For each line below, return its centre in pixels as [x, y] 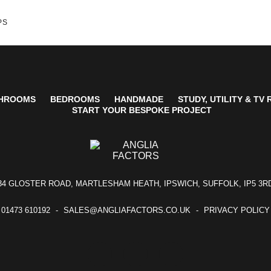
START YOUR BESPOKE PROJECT [142, 110]
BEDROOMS [75, 99]
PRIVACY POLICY [237, 210]
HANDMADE [139, 99]
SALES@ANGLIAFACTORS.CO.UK [127, 210]
